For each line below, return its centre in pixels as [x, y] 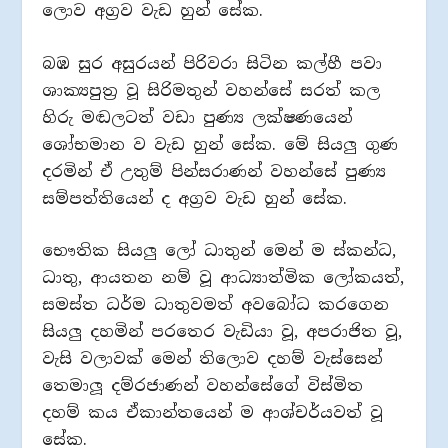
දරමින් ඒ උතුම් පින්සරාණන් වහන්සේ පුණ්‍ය [214, 171]
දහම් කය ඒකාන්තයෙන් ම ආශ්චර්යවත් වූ [213, 413]
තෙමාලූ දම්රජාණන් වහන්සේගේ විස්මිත [203, 386]
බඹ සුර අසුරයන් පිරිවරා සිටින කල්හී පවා [212, 63]
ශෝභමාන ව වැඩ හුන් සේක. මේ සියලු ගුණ [220, 144]
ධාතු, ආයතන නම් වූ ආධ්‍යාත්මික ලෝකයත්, [223, 278]
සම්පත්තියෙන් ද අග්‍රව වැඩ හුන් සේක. [195, 198]
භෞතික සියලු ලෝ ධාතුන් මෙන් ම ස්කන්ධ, [219, 251]
